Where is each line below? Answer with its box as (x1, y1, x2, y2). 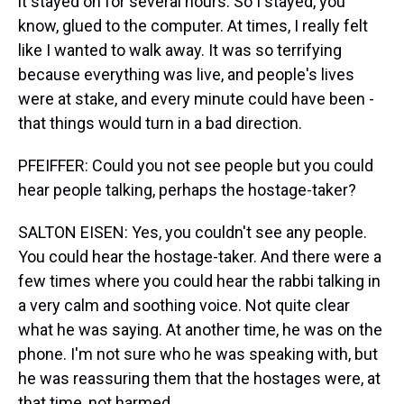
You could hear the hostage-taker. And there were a (18, 247, 381, 266)
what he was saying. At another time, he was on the (18, 320, 382, 339)
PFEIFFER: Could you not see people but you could (18, 156, 373, 175)
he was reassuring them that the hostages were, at (18, 369, 381, 388)
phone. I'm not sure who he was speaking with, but (18, 344, 378, 363)
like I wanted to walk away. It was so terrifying (18, 41, 342, 60)
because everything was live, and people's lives (18, 65, 354, 84)
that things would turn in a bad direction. (18, 114, 302, 133)
